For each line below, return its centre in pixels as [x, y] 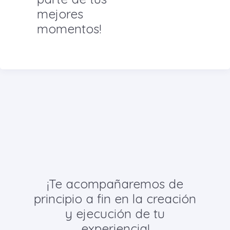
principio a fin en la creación [115, 198]
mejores [60, 14]
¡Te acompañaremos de [115, 184]
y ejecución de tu [115, 213]
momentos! [69, 29]
